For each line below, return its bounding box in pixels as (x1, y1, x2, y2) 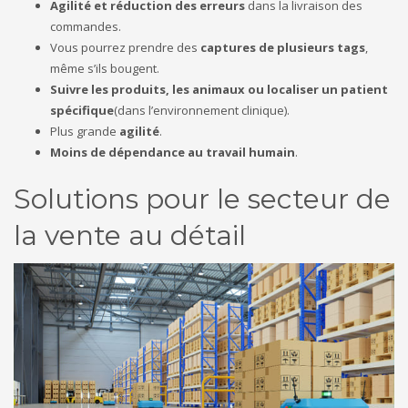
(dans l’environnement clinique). (114, 102, 290, 119)
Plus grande (50, 123, 119, 140)
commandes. (50, 18, 121, 36)
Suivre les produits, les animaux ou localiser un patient (50, 81, 388, 98)
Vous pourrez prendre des (50, 39, 200, 56)
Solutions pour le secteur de (14, 182, 391, 217)
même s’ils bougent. (50, 60, 159, 77)
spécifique (50, 102, 114, 119)
